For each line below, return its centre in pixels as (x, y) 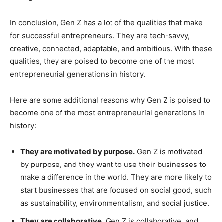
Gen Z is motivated (168, 151)
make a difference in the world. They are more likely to (116, 177)
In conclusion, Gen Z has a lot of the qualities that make (106, 22)
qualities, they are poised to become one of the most (102, 61)
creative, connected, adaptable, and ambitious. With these (111, 48)
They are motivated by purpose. (78, 151)
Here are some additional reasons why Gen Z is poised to (110, 100)
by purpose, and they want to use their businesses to (113, 164)
